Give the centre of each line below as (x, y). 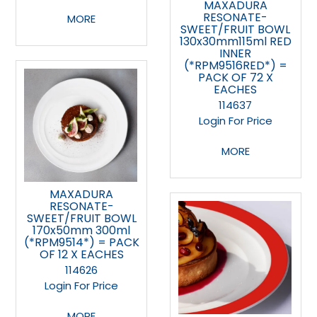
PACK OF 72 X (235, 78)
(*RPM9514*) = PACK (81, 242)
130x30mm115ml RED (235, 42)
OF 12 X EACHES (81, 254)
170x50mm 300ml (82, 230)
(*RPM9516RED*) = (235, 66)
